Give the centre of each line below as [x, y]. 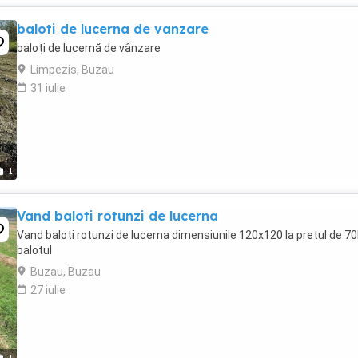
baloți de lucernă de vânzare [89, 48]
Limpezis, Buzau [72, 70]
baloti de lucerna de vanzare [113, 29]
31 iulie [48, 88]
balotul [34, 250]
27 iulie [48, 290]
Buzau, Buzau [66, 272]
